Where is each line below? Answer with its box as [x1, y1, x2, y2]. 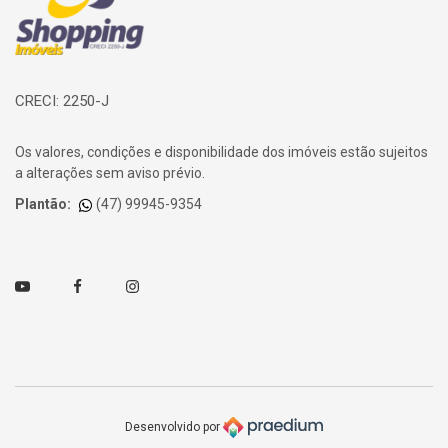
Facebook [70, 278, 135, 297]
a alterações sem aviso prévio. [15, 165, 205, 182]
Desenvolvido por [125, 419, 223, 434]
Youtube [15, 278, 70, 297]
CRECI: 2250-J [15, 92, 109, 111]
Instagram [125, 278, 192, 297]
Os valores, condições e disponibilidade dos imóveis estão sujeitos [15, 144, 428, 161]
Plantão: [15, 196, 74, 213]
